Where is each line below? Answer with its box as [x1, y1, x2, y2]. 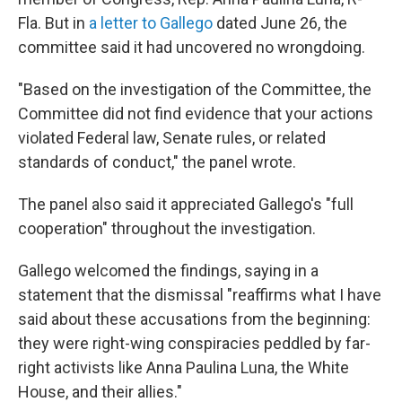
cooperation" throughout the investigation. [18, 219, 316, 238]
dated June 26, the [213, 13, 347, 32]
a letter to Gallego [89, 13, 213, 32]
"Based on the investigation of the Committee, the [18, 80, 371, 99]
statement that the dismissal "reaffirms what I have [18, 285, 381, 304]
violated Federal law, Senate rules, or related [18, 128, 326, 147]
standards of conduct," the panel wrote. [18, 153, 296, 171]
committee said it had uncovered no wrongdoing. [18, 38, 365, 57]
